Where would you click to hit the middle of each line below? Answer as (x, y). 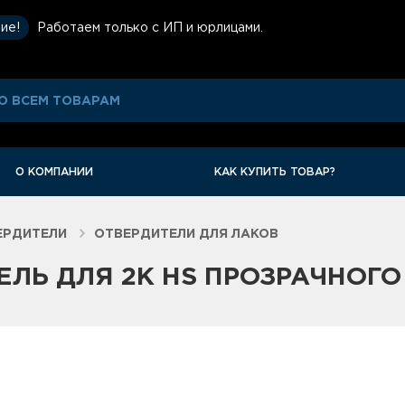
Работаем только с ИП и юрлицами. (148, 26)
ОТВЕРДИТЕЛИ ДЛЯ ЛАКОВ (186, 233)
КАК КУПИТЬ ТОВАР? (275, 171)
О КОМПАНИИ (54, 171)
